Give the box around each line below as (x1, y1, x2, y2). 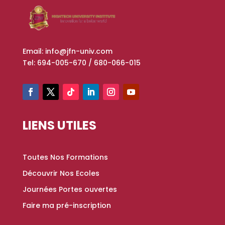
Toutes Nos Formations (22, 152, 108, 162)
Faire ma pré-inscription (22, 200, 111, 210)
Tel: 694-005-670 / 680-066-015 (22, 57, 141, 68)
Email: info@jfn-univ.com (22, 46, 113, 56)
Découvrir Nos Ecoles (22, 168, 99, 178)
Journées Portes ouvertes (22, 184, 117, 194)
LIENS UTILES (22, 117, 96, 134)
